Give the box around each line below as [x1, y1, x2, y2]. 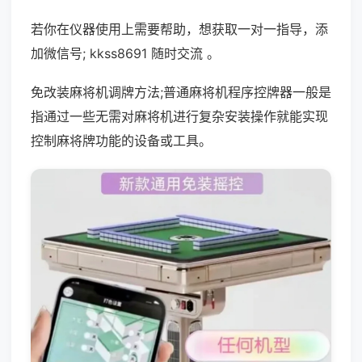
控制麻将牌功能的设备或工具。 [31, 133, 212, 149]
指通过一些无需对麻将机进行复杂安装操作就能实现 [31, 108, 328, 124]
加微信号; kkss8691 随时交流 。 [31, 45, 220, 61]
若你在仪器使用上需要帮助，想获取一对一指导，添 [31, 21, 328, 37]
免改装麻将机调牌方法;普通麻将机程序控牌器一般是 [31, 84, 331, 100]
